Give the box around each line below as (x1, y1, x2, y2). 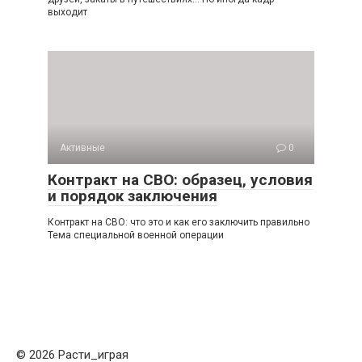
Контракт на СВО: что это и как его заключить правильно (48, 217, 309, 229)
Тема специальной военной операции (48, 229, 224, 242)
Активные (60, 142, 105, 154)
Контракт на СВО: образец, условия (48, 170, 313, 190)
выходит (48, 6, 87, 19)
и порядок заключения (48, 187, 217, 206)
